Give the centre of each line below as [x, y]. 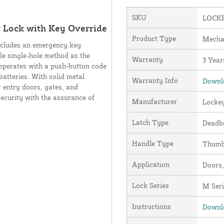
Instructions [151, 206]
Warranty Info [155, 80]
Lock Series [150, 185]
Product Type [154, 38]
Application [150, 164]
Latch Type [150, 122]
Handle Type [152, 143]
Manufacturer [154, 101]
